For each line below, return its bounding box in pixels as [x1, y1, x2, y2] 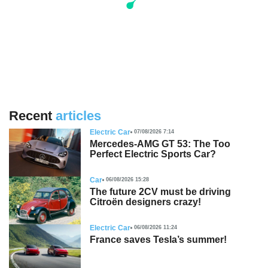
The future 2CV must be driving [90, 186, 231, 197]
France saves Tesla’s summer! [90, 234, 227, 245]
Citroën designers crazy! [90, 196, 201, 207]
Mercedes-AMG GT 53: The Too [90, 138, 230, 149]
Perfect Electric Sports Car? [90, 148, 216, 159]
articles [56, 108, 101, 123]
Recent [9, 108, 56, 123]
